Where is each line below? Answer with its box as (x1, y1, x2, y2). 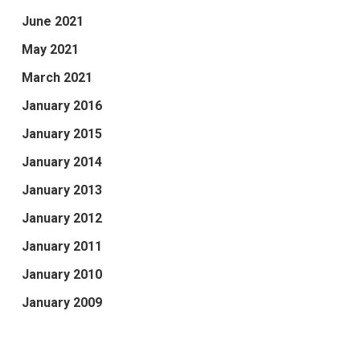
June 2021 (21, 14, 84, 30)
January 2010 (21, 267, 102, 283)
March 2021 (21, 70, 92, 86)
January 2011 (21, 239, 102, 255)
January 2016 (21, 98, 102, 114)
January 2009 (21, 295, 102, 311)
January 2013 (21, 182, 102, 198)
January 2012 (21, 211, 102, 227)
